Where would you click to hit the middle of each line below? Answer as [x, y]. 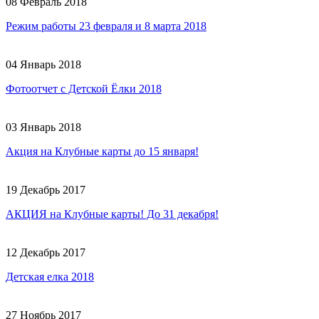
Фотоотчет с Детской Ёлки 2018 [84, 88]
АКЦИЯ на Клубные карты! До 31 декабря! [112, 214]
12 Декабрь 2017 [46, 252]
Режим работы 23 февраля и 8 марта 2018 [106, 26]
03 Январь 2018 [43, 127]
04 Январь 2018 [43, 64]
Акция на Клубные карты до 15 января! [102, 151]
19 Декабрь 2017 [46, 189]
